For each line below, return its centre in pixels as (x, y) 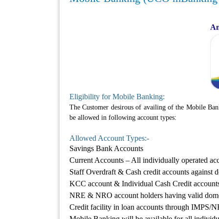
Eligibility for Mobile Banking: (117, 97)
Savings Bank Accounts (106, 149)
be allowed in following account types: (123, 118)
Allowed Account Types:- (109, 138)
